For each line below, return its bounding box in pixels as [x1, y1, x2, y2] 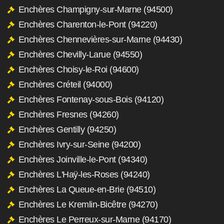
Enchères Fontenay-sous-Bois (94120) [18, 94, 163, 104]
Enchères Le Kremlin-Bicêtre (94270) [18, 199, 157, 209]
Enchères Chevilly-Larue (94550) [18, 49, 142, 59]
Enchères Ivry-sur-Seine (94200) [18, 139, 140, 149]
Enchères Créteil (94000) [18, 79, 112, 89]
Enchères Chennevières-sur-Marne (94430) [18, 34, 182, 44]
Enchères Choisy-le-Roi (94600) [18, 64, 139, 74]
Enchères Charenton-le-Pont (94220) [18, 19, 157, 29]
